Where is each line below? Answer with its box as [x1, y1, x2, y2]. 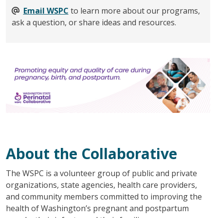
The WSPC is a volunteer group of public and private [5, 168, 197, 179]
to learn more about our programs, [68, 5, 200, 16]
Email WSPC [23, 5, 69, 16]
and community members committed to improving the [5, 191, 202, 202]
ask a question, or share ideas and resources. [11, 17, 176, 28]
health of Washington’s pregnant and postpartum [5, 203, 189, 214]
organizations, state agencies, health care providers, [5, 180, 197, 191]
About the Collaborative [5, 144, 177, 164]
